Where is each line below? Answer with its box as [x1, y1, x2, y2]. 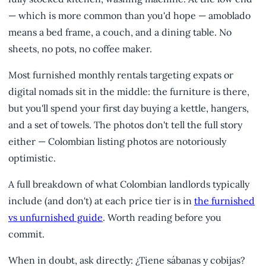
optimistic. [8, 151, 56, 164]
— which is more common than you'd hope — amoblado [8, 9, 251, 21]
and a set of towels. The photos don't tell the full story [8, 118, 242, 131]
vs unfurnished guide [8, 211, 103, 223]
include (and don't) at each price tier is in [8, 194, 194, 207]
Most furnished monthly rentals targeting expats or [8, 68, 233, 81]
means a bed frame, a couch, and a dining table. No [8, 26, 232, 38]
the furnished [194, 194, 255, 207]
